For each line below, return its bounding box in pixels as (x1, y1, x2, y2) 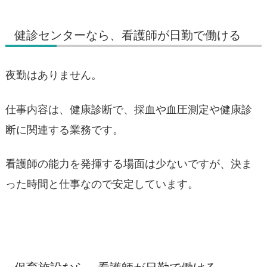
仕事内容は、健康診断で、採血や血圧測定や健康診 (5, 103, 252, 116)
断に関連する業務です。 (5, 123, 123, 136)
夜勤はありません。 (5, 69, 102, 82)
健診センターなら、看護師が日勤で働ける (14, 27, 241, 43)
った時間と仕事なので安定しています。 (5, 177, 198, 190)
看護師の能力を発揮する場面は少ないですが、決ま (5, 157, 252, 170)
